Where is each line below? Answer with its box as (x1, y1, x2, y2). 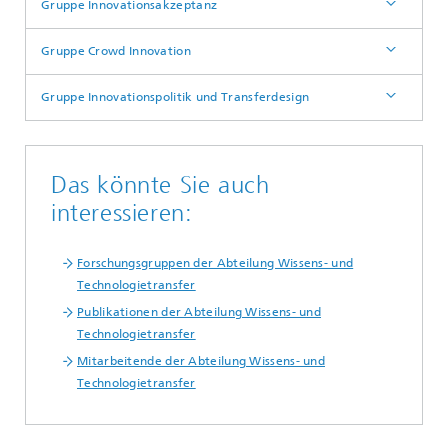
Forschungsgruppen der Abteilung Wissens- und (77, 256, 354, 270)
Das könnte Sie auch (51, 171, 270, 199)
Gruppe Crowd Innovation (41, 44, 191, 58)
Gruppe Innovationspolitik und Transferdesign (41, 90, 310, 104)
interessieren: (51, 199, 193, 227)
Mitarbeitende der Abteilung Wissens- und (77, 354, 326, 368)
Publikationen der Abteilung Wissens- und (77, 305, 322, 319)
